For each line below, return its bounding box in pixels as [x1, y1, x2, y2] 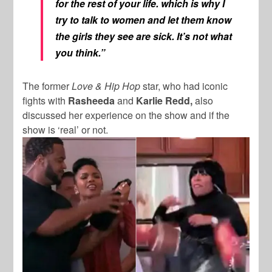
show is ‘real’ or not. [22, 122, 109, 137]
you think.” [55, 45, 106, 59]
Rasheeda [68, 93, 115, 107]
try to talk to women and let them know [55, 12, 232, 27]
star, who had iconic [140, 78, 228, 93]
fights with [22, 93, 69, 107]
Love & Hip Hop [72, 78, 141, 93]
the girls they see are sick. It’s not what [55, 29, 233, 43]
